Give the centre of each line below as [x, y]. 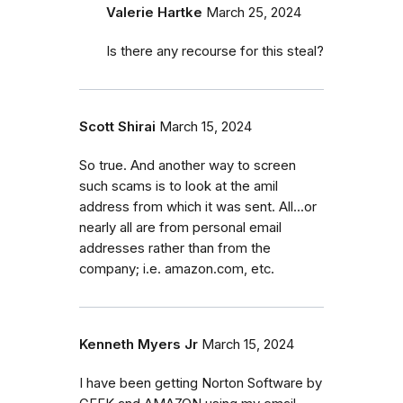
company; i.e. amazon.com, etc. [177, 269]
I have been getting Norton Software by [201, 383]
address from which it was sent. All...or [198, 206]
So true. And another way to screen [188, 165]
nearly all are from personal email [180, 227]
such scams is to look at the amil [179, 186]
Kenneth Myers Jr [139, 344]
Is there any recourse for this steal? [215, 51]
